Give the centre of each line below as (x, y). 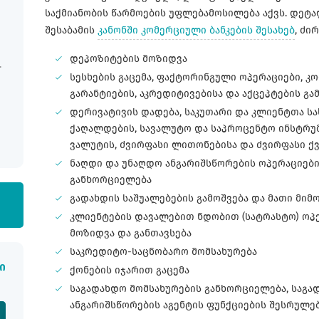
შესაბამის (71, 30)
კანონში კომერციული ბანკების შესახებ (196, 30)
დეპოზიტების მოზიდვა (129, 58)
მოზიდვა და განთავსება (131, 233)
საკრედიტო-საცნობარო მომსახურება (163, 251)
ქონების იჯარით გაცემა (130, 270)
